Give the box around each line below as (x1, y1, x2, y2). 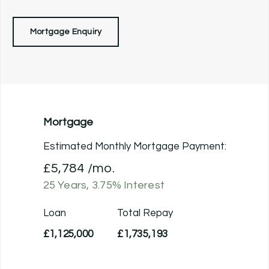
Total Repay (117, 207, 174, 219)
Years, (55, 179, 92, 191)
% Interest (112, 179, 165, 191)
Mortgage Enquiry (30, 27, 102, 36)
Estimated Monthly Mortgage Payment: (43, 141, 226, 152)
